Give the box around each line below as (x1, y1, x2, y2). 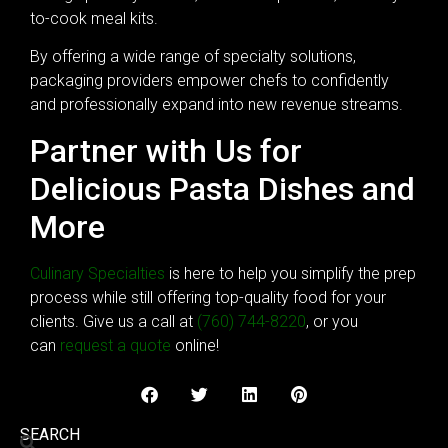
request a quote (60, 335, 171, 355)
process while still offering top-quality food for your (30, 287, 386, 307)
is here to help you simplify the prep (165, 263, 416, 283)
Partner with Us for (30, 131, 302, 170)
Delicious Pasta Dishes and (30, 169, 415, 208)
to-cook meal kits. (30, 8, 158, 28)
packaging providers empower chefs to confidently (30, 71, 389, 91)
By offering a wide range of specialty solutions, (30, 47, 356, 67)
